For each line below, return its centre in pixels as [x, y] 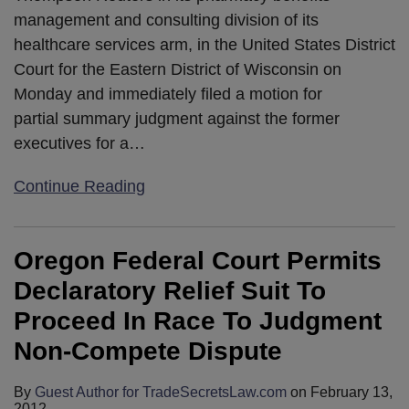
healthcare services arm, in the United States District [204, 44]
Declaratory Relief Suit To [170, 290]
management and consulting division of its [166, 20]
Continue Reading [79, 186]
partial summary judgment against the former [177, 118]
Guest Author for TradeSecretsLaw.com [161, 392]
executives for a [71, 143]
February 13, [351, 392]
